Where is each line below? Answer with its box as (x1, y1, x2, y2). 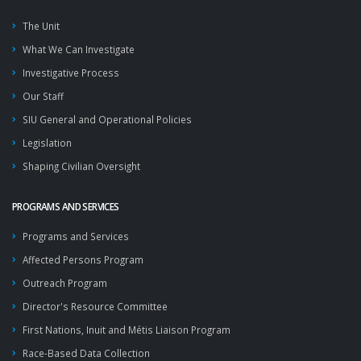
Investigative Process (23, 66, 119, 79)
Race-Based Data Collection (23, 346, 150, 359)
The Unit (23, 19, 60, 32)
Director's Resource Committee (23, 300, 168, 313)
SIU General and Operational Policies (23, 113, 192, 126)
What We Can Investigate (23, 43, 135, 56)
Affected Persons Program (23, 253, 143, 266)
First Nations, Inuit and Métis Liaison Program (23, 323, 230, 336)
